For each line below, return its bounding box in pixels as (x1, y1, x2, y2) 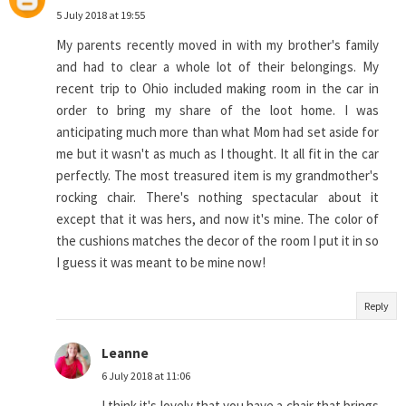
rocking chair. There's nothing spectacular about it (56, 188, 379, 207)
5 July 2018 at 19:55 (56, 8, 145, 23)
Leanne (101, 344, 149, 362)
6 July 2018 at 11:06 (101, 369, 190, 383)
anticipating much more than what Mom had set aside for (56, 123, 379, 141)
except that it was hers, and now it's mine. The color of (56, 210, 379, 228)
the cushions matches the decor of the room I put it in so (56, 232, 379, 250)
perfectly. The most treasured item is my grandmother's (56, 167, 379, 185)
